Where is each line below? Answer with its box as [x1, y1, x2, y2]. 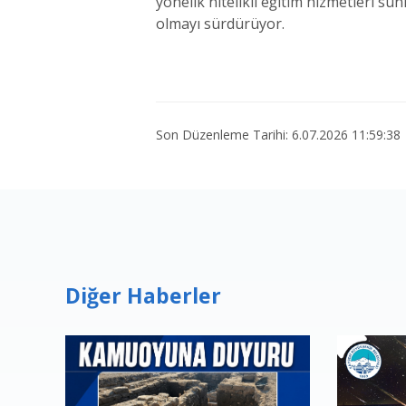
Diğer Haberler [65, 281, 221, 310]
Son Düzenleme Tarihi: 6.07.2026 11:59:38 [156, 126, 401, 143]
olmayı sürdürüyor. [156, 14, 285, 34]
